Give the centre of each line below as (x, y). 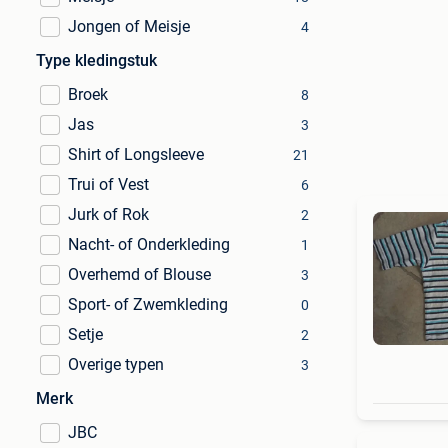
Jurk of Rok (108, 214)
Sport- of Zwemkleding (148, 304)
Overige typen (116, 364)
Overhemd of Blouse (139, 274)
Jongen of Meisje (129, 26)
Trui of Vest (108, 184)
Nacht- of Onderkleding (149, 244)
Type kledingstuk (96, 60)
